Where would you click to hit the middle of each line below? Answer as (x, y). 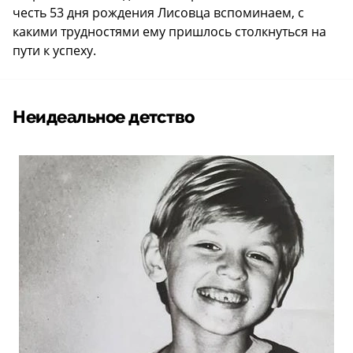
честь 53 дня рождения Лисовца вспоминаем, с (158, 13)
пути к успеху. (54, 51)
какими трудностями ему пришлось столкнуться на (169, 32)
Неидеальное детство (104, 118)
